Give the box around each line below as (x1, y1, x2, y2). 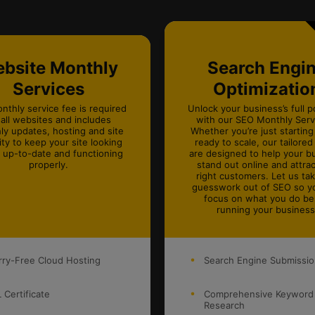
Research (204, 300, 245, 311)
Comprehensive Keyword (204, 288, 314, 300)
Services (12, 79, 84, 100)
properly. (28, 159, 68, 171)
